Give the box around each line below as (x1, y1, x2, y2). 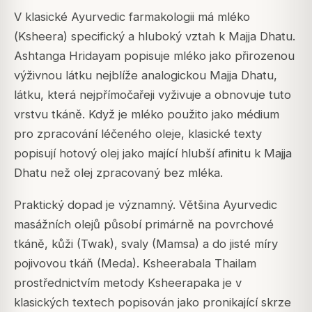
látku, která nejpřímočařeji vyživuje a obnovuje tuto (14, 88, 291, 102)
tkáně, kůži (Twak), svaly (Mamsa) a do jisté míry (14, 237, 278, 251)
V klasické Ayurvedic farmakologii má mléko (14, 10, 250, 24)
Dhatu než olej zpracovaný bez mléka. (14, 166, 223, 180)
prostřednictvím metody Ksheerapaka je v (14, 276, 242, 290)
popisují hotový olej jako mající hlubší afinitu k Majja (14, 146, 292, 161)
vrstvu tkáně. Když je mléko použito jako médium (14, 107, 279, 122)
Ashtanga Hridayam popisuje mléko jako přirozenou (14, 49, 295, 63)
